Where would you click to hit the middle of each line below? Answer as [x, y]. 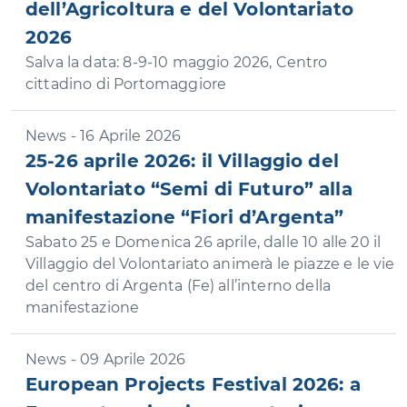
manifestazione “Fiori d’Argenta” [185, 217]
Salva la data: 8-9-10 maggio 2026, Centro [177, 62]
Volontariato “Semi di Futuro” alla [189, 189]
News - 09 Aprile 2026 [106, 359]
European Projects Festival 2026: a [193, 384]
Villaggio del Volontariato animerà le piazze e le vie [210, 264]
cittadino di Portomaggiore [126, 84]
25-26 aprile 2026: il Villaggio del [182, 161]
